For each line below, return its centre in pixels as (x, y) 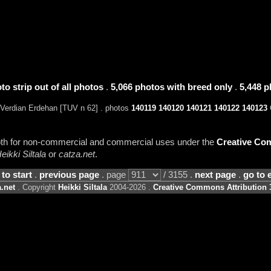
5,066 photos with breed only (171, 87)
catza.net (77, 154)
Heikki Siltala (83, 188)
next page (215, 175)
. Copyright (37, 188)
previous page (69, 175)
